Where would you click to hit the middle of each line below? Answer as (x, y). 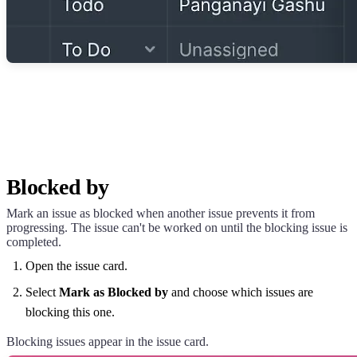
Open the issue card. (76, 265)
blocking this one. (70, 312)
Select (42, 292)
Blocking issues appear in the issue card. (108, 341)
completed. (34, 241)
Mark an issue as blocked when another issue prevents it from (161, 213)
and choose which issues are (241, 292)
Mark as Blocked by (114, 292)
